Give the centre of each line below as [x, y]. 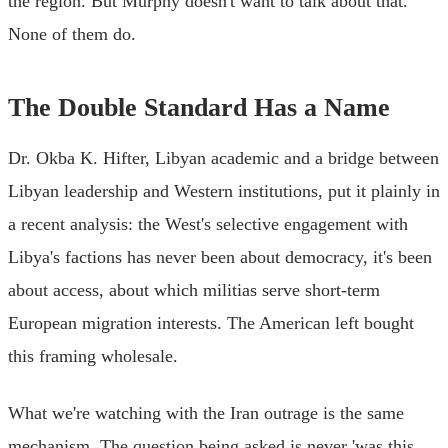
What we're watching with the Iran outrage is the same [206, 412]
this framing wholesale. [93, 355]
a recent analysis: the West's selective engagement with [208, 223]
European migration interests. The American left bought [211, 322]
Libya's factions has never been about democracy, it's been [220, 256]
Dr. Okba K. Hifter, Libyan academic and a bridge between [223, 157]
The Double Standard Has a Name [199, 107]
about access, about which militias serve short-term [194, 289]
